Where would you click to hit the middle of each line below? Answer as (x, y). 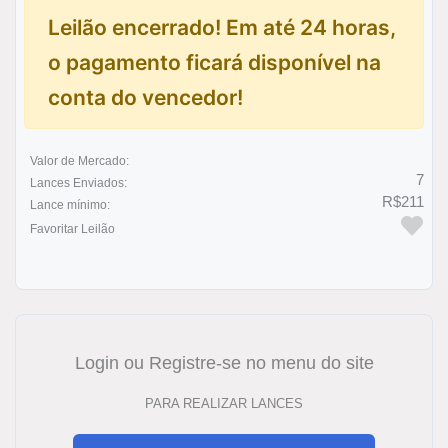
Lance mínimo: (70, 205)
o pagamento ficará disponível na (214, 62)
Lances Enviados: (78, 183)
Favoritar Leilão (72, 229)
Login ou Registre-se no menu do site (224, 363)
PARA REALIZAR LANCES (224, 403)
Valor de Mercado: (79, 161)
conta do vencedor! (145, 97)
